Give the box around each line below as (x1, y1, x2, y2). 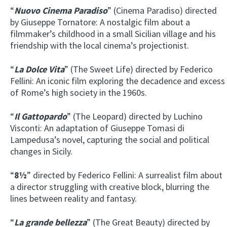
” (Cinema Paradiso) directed (107, 5, 217, 17)
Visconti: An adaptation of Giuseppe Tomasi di (10, 122, 184, 134)
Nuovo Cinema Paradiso (14, 5, 107, 17)
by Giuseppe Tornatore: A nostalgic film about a (10, 16, 190, 28)
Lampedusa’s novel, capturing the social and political (10, 134, 209, 146)
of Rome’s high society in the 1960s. (10, 87, 147, 99)
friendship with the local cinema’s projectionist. (10, 40, 189, 52)
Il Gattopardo (14, 110, 67, 123)
